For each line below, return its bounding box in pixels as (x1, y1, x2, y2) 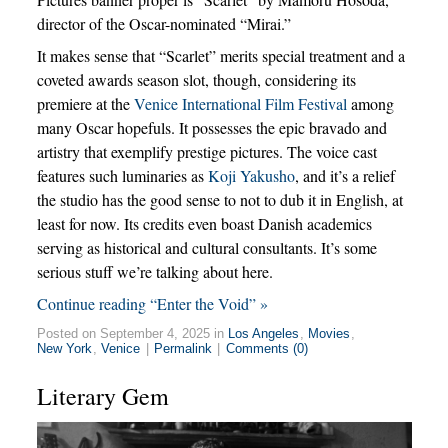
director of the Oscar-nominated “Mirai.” (36, 12, 291, 34)
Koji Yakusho (207, 164, 295, 186)
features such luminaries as (36, 164, 208, 186)
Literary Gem (36, 379, 169, 412)
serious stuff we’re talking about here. (36, 260, 273, 282)
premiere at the (36, 92, 134, 114)
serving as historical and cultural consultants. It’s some (36, 236, 377, 258)
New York (37, 340, 93, 356)
